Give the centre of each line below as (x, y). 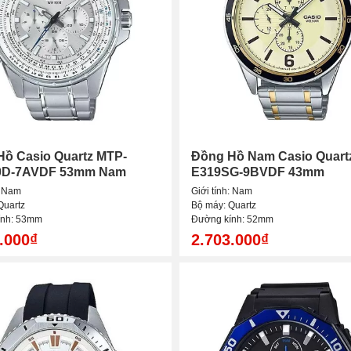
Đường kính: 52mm (232, 220)
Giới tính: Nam (222, 192)
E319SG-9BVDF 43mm (258, 172)
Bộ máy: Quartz (224, 206)
